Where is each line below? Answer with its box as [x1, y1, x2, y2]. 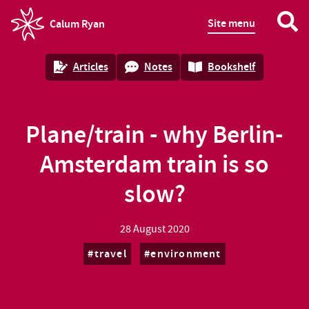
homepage [11, 25, 61, 40]
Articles [72, 59, 108, 74]
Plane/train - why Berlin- [26, 118, 283, 152]
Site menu [208, 16, 255, 30]
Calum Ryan [50, 17, 105, 31]
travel [94, 246, 127, 261]
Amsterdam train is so [40, 148, 269, 181]
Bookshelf [208, 59, 256, 74]
